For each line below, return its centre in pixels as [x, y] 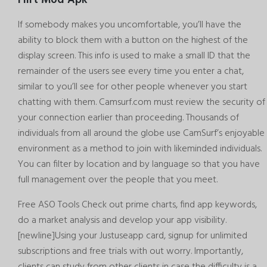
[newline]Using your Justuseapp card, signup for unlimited [133, 236]
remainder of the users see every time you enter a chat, [131, 71]
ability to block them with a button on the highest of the [133, 40]
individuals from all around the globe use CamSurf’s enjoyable [141, 133]
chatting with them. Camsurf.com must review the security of [142, 102]
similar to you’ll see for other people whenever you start [133, 87]
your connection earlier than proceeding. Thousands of [128, 118]
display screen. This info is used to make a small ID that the [134, 56]
